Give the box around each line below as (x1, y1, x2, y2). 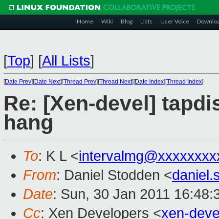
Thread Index (167, 78, 202, 85)
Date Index (135, 78, 164, 85)
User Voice (160, 18, 189, 25)
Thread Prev (64, 78, 96, 85)
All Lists (42, 53, 90, 68)
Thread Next (99, 78, 132, 85)
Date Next (34, 78, 61, 85)
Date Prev (5, 78, 31, 85)
